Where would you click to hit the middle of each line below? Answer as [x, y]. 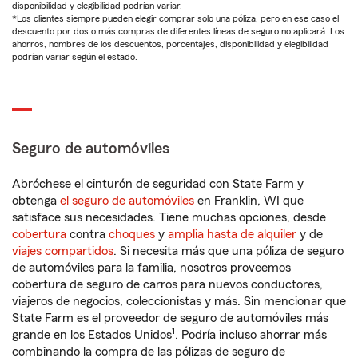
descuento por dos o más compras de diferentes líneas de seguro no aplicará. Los [178, 31]
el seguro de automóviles [127, 201]
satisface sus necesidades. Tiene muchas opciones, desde [169, 217]
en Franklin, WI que [249, 201]
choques [132, 234]
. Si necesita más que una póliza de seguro [229, 251]
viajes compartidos [63, 251]
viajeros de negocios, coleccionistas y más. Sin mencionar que [179, 301]
